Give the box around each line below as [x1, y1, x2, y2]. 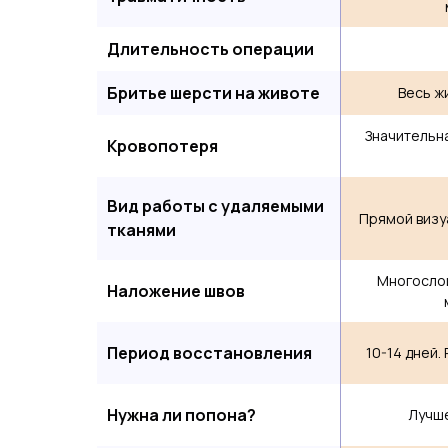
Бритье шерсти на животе [107, 82, 320, 104]
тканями [107, 219, 176, 241]
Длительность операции [107, 38, 314, 60]
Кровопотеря [107, 135, 218, 157]
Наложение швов [107, 280, 245, 302]
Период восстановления [107, 342, 312, 364]
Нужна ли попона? [107, 404, 256, 426]
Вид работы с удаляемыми [107, 195, 324, 217]
